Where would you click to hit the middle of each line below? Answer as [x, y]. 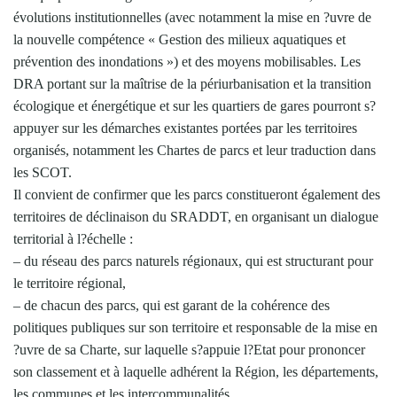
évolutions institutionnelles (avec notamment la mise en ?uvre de [192, 17]
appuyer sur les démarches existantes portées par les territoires [185, 128]
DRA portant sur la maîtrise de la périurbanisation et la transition [192, 83]
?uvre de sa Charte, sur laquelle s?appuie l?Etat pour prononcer [189, 349]
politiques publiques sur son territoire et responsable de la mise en [195, 327]
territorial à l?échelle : [73, 238]
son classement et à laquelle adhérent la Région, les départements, [196, 371]
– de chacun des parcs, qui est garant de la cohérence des [171, 305]
